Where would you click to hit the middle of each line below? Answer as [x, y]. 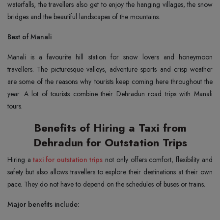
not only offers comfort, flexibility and [158, 159]
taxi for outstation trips [68, 159]
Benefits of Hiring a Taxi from [110, 127]
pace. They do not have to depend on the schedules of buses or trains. [106, 184]
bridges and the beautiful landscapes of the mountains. [86, 16]
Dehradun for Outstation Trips [110, 142]
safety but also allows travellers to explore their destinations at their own [110, 172]
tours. [15, 106]
